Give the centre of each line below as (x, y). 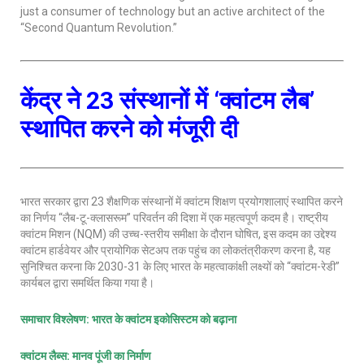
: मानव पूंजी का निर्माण (109, 356)
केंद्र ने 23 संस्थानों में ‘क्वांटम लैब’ (167, 100)
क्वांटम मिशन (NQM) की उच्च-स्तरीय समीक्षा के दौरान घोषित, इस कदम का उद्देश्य (178, 234)
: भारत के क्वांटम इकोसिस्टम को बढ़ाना (161, 319)
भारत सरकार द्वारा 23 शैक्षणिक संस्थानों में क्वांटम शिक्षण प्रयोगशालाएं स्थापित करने (182, 201)
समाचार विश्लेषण (53, 319)
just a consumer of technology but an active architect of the (173, 11)
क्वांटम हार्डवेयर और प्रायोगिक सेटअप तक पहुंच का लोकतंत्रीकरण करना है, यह (175, 250)
